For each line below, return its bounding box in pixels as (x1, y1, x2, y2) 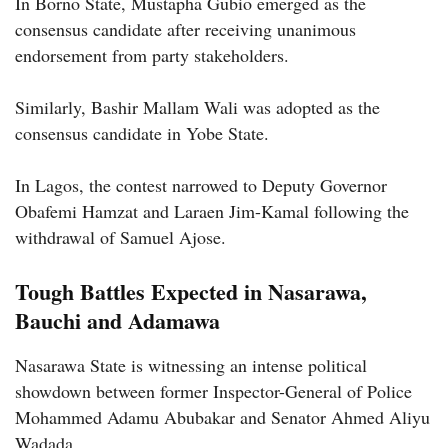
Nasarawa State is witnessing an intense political (15, 352, 367, 377)
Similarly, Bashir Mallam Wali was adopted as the (15, 94, 380, 119)
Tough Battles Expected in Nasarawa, (15, 274, 367, 308)
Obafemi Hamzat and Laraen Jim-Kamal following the (15, 198, 409, 223)
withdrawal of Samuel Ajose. (15, 224, 226, 249)
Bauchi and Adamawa (15, 303, 220, 337)
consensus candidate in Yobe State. (15, 120, 269, 145)
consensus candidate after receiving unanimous (15, 16, 356, 41)
